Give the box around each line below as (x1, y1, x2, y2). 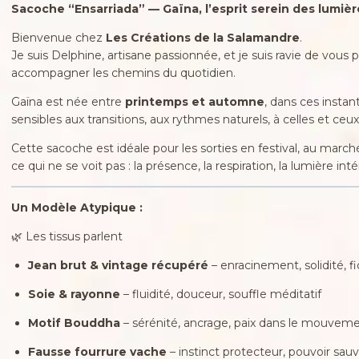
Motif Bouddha (27, 315, 120, 330)
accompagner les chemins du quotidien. (10, 65, 236, 80)
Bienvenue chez (10, 30, 106, 45)
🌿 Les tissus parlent (10, 228, 123, 244)
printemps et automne (124, 94, 264, 109)
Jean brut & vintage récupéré (27, 257, 208, 272)
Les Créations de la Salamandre (105, 30, 300, 45)
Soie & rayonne (27, 286, 120, 301)
